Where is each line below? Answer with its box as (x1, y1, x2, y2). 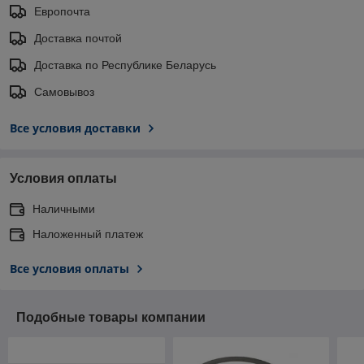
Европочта (34, 4, 90, 18)
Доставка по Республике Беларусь (34, 58, 216, 71)
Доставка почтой (34, 31, 122, 45)
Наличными (32, 201, 95, 215)
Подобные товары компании (16, 310, 206, 324)
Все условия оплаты (10, 260, 129, 276)
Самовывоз (34, 84, 94, 98)
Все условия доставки (10, 119, 141, 136)
